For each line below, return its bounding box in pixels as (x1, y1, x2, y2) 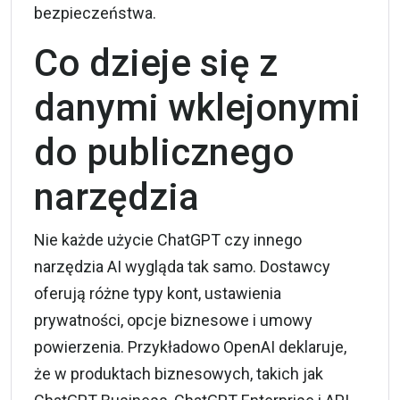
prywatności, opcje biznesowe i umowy (34, 310, 312, 329)
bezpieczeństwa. (34, 3, 156, 22)
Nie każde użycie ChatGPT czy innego (34, 229, 302, 249)
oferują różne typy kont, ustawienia (34, 283, 281, 303)
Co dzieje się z (34, 40, 278, 85)
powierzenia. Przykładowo (34, 337, 223, 356)
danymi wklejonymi (34, 85, 361, 129)
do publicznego (34, 129, 295, 174)
